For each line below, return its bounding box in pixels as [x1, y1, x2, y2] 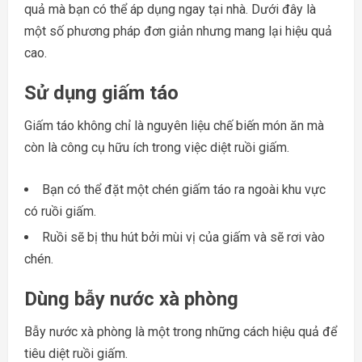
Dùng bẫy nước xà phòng [24, 287, 238, 310]
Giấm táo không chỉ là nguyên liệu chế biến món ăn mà [24, 117, 324, 133]
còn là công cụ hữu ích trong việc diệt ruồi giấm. [24, 139, 289, 155]
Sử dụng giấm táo [24, 81, 179, 104]
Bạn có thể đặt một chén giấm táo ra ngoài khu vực [42, 181, 326, 197]
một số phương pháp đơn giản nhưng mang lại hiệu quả [24, 23, 332, 39]
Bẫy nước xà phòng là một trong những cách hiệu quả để [24, 323, 337, 339]
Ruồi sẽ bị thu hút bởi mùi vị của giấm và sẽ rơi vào [42, 229, 325, 245]
